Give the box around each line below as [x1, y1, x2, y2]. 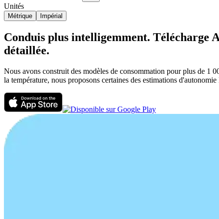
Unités [4, 1, 24, 10]
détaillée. [4, 44, 49, 57]
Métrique [8, 12, 32, 20]
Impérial [40, 12, 63, 20]
